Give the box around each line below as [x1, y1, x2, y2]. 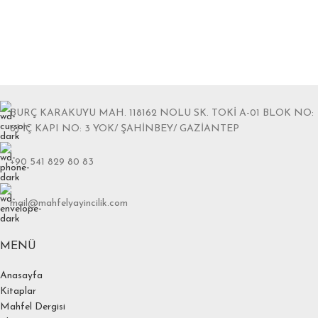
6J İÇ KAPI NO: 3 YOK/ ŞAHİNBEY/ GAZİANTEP [10, 124, 239, 134]
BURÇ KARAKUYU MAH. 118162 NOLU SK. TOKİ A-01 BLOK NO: [10, 108, 314, 119]
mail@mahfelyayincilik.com [10, 198, 128, 209]
